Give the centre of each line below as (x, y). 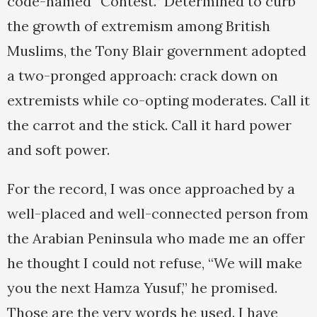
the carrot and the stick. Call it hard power (149, 125)
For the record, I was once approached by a (151, 189)
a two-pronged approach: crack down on (143, 76)
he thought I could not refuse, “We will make (155, 263)
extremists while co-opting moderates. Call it (158, 100)
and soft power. (58, 150)
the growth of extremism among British (139, 26)
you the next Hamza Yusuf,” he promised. (142, 288)
